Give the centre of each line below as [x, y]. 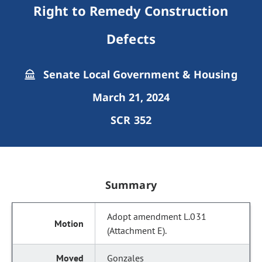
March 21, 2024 [131, 97]
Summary [131, 185]
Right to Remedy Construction [131, 11]
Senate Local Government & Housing [139, 74]
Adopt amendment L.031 [157, 216]
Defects [131, 39]
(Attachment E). [137, 230]
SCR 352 [131, 120]
